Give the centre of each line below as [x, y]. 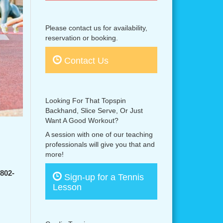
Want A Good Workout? [82, 120]
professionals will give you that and [100, 144]
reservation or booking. [82, 38]
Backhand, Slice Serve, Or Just [94, 111]
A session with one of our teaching [99, 134]
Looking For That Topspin [86, 101]
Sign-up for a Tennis [104, 177]
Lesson [67, 187]
